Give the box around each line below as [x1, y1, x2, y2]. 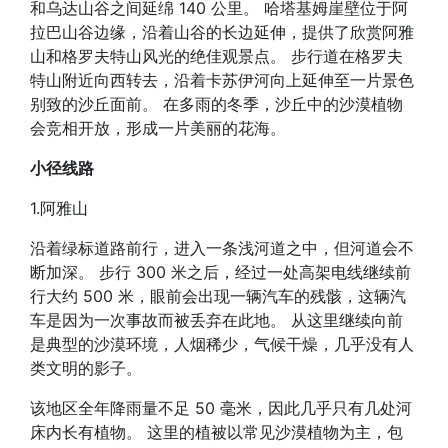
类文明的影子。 [30, 358, 142, 378]
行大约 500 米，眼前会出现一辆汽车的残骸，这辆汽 [30, 286, 406, 306]
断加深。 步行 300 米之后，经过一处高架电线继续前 [30, 262, 411, 282]
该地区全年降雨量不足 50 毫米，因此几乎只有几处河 [30, 398, 412, 418]
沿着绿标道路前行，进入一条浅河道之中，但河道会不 [30, 238, 414, 258]
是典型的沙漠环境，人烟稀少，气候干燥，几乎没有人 [30, 334, 414, 354]
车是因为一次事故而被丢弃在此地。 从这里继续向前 [30, 310, 403, 330]
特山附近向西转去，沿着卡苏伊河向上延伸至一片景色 [30, 70, 414, 90]
